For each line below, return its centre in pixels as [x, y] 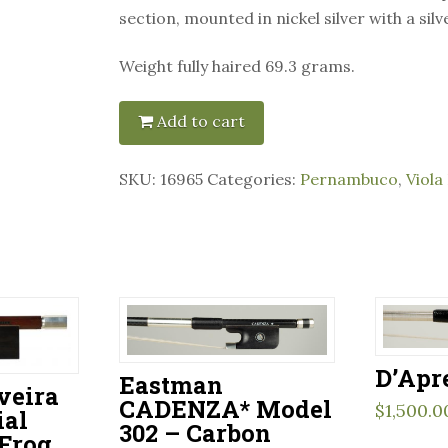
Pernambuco [348, 178]
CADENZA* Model [225, 409]
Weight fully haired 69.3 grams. [236, 65]
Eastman [170, 385]
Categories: [253, 178]
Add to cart [200, 120]
